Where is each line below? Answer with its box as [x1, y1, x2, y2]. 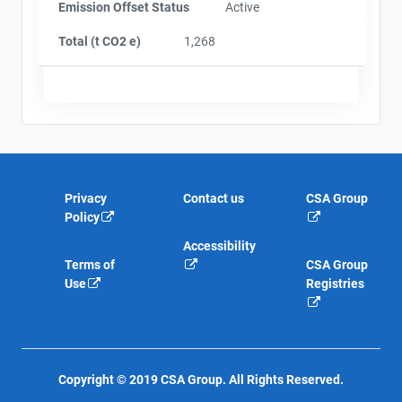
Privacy [65, 191, 107, 205]
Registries [305, 276, 364, 291]
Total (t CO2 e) [58, 33, 141, 48]
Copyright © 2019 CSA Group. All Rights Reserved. [58, 372, 344, 387]
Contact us [182, 191, 244, 205]
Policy [65, 210, 100, 224]
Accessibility [182, 239, 256, 253]
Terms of [65, 258, 115, 272]
